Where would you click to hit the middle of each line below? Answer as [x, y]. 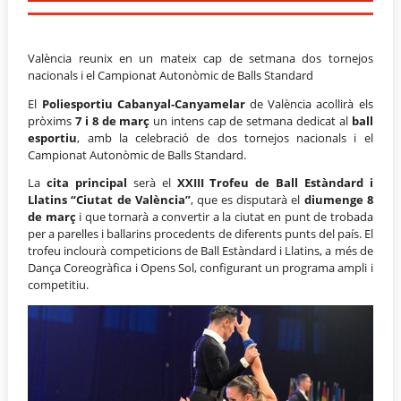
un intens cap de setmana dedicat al [249, 120]
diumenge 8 [338, 200]
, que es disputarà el [247, 200]
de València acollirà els [309, 103]
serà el [152, 183]
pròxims [52, 120]
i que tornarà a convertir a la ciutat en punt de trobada [224, 217]
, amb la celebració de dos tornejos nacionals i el [225, 137]
